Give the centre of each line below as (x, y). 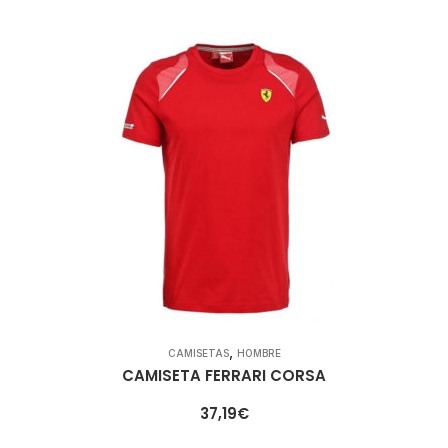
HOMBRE (258, 353)
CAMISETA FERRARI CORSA (224, 376)
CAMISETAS (198, 353)
